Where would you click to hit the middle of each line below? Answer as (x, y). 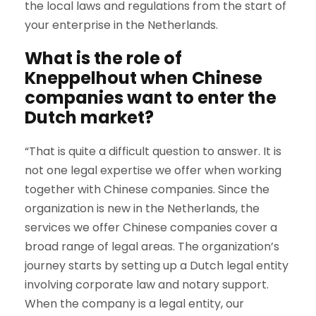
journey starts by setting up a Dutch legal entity (157, 266)
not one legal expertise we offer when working (153, 170)
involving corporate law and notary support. (147, 285)
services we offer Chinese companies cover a (151, 227)
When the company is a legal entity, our (134, 304)
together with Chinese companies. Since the (147, 189)
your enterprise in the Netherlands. (121, 25)
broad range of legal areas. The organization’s (152, 247)
